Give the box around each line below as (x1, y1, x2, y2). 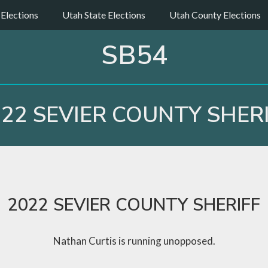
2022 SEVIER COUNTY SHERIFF (8, 193, 260, 217)
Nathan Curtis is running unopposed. (53, 234, 215, 248)
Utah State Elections (62, 9, 145, 20)
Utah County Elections (169, 9, 261, 20)
